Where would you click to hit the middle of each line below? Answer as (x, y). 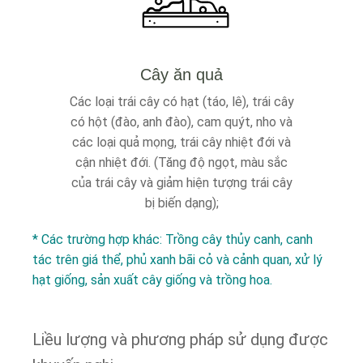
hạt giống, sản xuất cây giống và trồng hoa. (152, 280)
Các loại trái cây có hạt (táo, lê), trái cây (181, 102)
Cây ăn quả (181, 75)
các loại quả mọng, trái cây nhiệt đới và (181, 142)
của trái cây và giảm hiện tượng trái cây (181, 183)
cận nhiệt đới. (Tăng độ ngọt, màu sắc (181, 162)
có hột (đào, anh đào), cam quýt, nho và (181, 122)
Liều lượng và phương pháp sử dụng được (180, 340)
